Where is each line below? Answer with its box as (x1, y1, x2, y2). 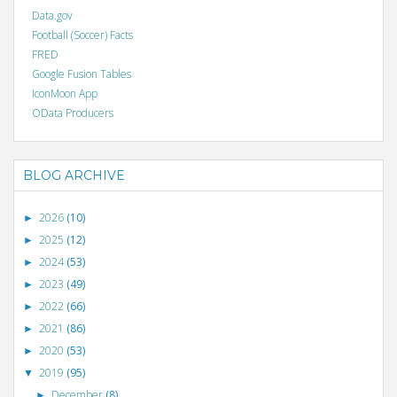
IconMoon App (32, 86, 97, 102)
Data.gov (32, 8, 73, 24)
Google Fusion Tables (32, 66, 131, 82)
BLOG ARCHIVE (23, 167, 125, 184)
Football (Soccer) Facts (32, 27, 133, 43)
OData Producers (32, 105, 113, 121)
